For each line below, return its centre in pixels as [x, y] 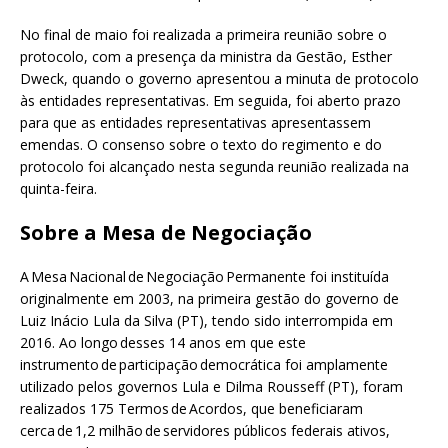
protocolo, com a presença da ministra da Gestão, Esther [206, 57]
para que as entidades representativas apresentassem [195, 123]
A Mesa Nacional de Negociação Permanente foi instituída [204, 277]
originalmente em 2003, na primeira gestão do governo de [209, 299]
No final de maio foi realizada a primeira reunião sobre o [203, 35]
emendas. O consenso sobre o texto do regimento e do [201, 145]
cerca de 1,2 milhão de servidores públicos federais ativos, [205, 431]
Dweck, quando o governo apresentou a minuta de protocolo [219, 79]
